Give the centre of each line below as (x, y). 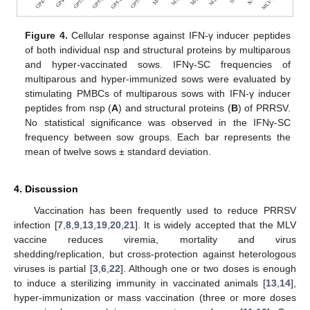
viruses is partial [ (53, 269)
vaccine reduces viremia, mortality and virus (155, 240)
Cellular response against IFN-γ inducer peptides (179, 36)
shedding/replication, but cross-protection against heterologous (155, 254)
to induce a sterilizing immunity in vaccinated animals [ (140, 283)
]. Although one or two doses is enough (208, 269)
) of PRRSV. (264, 108)
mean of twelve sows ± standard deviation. (118, 152)
